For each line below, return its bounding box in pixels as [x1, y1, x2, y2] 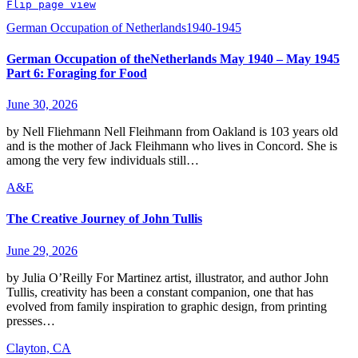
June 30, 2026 [6, 97, 78, 112]
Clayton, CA [6, 340, 71, 355]
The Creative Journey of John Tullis [6, 212, 202, 226]
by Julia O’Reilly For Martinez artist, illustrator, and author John [6, 270, 328, 284]
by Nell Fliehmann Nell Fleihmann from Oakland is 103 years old [6, 125, 338, 139]
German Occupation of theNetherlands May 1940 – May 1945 [6, 51, 340, 66]
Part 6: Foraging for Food [6, 66, 147, 80]
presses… [6, 313, 55, 328]
